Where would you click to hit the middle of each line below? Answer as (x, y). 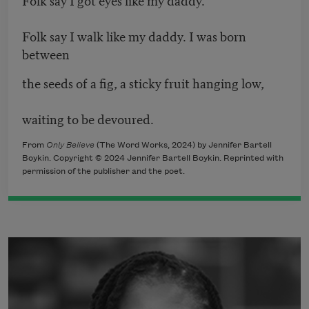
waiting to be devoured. (88, 119)
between (46, 54)
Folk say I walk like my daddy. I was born (134, 36)
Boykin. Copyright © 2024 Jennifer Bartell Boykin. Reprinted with (153, 159)
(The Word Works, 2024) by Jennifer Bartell (183, 146)
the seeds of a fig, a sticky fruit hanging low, (144, 83)
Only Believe (70, 146)
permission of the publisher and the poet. (103, 172)
